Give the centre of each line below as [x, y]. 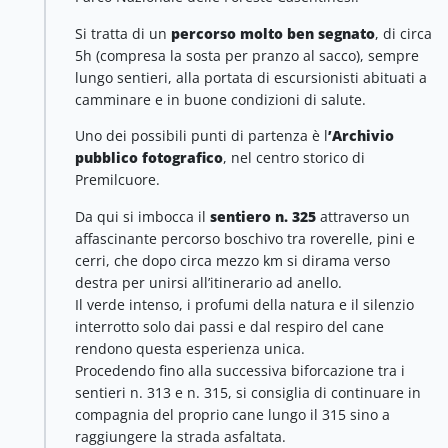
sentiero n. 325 [263, 216]
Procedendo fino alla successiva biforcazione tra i [240, 370]
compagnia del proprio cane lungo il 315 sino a [232, 414]
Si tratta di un [123, 33]
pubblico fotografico [149, 158]
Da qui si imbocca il [142, 216]
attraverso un [363, 216]
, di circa [403, 33]
